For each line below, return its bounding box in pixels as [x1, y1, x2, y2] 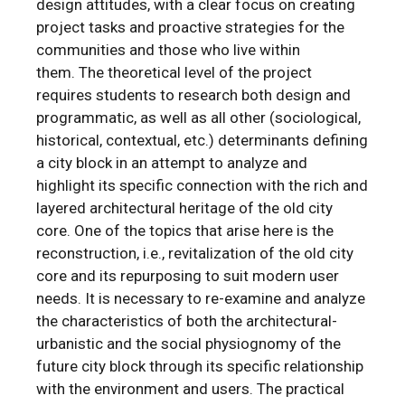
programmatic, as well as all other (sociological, [36, 108, 362, 127]
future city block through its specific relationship [36, 356, 364, 375]
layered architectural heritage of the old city [36, 198, 334, 217]
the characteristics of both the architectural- [36, 311, 338, 330]
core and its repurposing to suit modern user [36, 266, 340, 285]
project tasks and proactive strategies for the [36, 17, 345, 36]
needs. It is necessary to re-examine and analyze [36, 288, 366, 307]
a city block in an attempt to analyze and [36, 153, 308, 172]
